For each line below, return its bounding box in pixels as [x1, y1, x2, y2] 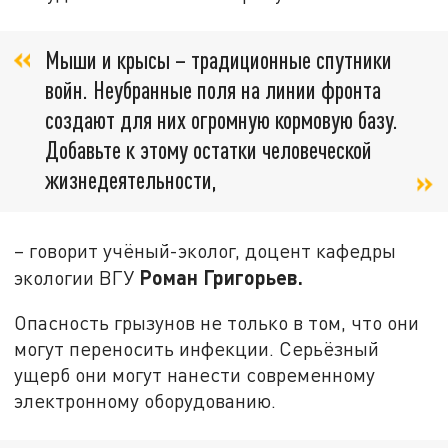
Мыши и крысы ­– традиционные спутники [45, 45, 392, 75]
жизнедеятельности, [45, 165, 217, 195]
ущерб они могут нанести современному [14, 363, 376, 387]
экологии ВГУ [14, 265, 140, 289]
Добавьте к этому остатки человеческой [45, 135, 372, 165]
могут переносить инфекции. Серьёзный [14, 337, 380, 361]
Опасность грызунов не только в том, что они [14, 311, 420, 335]
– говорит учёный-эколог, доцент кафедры [14, 238, 397, 262]
